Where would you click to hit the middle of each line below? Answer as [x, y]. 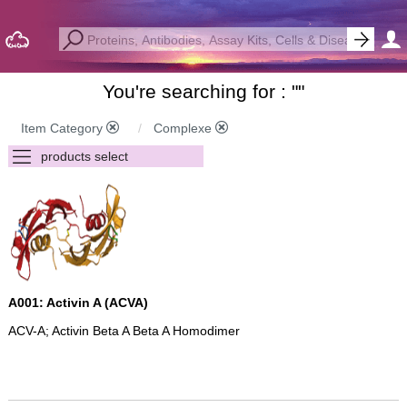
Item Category [63, 128]
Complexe [184, 128]
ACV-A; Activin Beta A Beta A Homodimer [124, 331]
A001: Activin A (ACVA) [78, 303]
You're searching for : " [200, 91]
